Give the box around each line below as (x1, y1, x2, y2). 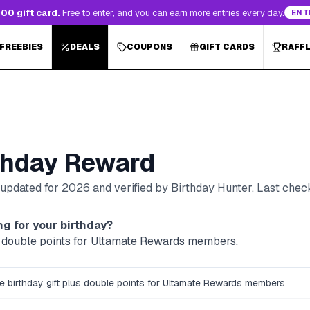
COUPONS (127, 42, 172, 53)
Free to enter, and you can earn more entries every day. (62, 6, 285, 19)
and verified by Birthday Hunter (90, 181, 252, 195)
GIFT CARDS (199, 42, 255, 53)
